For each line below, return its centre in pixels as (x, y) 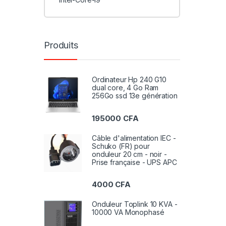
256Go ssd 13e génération (135, 96)
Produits (61, 45)
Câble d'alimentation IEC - (134, 138)
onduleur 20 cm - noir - (129, 154)
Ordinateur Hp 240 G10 (129, 80)
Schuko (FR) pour (121, 146)
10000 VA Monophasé (128, 212)
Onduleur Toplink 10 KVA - (135, 204)
